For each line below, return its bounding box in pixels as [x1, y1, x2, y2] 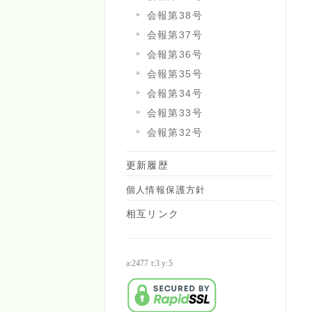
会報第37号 [146, 29, 203, 41]
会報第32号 [146, 127, 203, 139]
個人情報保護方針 [125, 185, 206, 196]
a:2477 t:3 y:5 [125, 258, 173, 269]
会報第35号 [146, 68, 203, 80]
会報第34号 [146, 88, 203, 100]
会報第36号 [146, 49, 203, 61]
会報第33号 [146, 107, 203, 119]
